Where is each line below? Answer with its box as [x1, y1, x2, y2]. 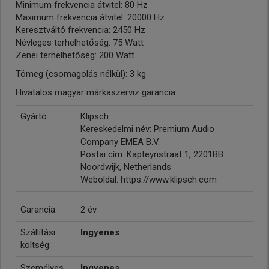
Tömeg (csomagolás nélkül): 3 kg [16, 68, 146, 79]
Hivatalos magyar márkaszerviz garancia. [16, 87, 177, 98]
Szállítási [20, 227, 55, 238]
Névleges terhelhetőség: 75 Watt [16, 37, 144, 48]
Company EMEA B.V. [80, 136, 160, 147]
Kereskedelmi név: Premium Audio [80, 124, 214, 134]
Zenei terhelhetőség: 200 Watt [16, 50, 134, 61]
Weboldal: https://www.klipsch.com [80, 174, 217, 185]
